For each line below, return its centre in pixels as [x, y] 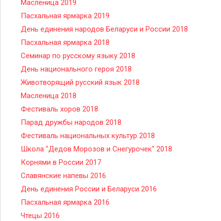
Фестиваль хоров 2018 [59, 109]
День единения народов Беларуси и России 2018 [104, 29]
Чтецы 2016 [40, 216]
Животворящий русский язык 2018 [80, 82]
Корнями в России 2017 [61, 162]
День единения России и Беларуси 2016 [89, 189]
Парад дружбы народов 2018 [71, 122]
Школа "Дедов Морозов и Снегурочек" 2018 [96, 149]
